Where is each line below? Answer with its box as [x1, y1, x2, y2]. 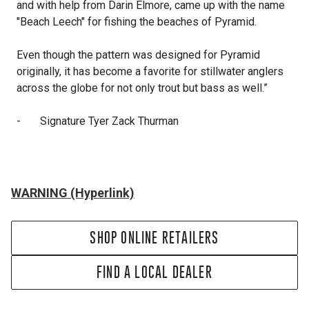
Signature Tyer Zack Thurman [40, 114, 179, 128]
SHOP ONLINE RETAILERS [90, 230, 219, 246]
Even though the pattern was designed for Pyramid [17, 48, 260, 61]
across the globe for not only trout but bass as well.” [17, 81, 268, 94]
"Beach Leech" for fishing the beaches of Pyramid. [17, 15, 257, 28]
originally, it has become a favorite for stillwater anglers [17, 65, 283, 78]
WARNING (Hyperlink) [11, 186, 134, 200]
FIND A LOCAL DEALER [97, 264, 212, 280]
